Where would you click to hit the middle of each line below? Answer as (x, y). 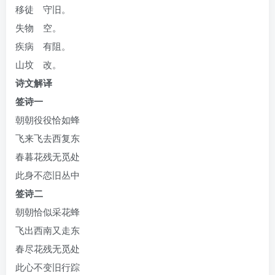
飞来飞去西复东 (48, 138)
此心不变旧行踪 (48, 267)
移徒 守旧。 (43, 9)
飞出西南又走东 (48, 230)
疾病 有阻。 (43, 46)
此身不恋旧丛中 (48, 175)
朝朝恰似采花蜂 (48, 211)
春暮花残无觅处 (48, 156)
